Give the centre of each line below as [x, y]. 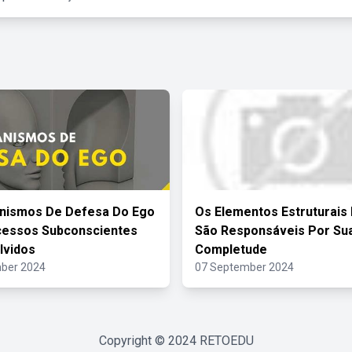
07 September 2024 [244, 267]
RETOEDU [226, 341]
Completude [231, 249]
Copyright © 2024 [149, 341]
